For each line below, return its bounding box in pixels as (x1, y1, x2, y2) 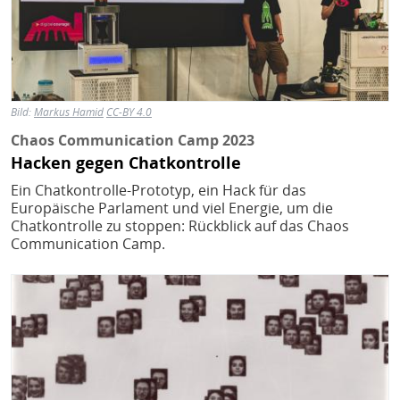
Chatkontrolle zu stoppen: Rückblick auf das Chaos (11, 216, 349, 237)
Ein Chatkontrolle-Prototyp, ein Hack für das (11, 180, 306, 201)
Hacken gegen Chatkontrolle (11, 152, 241, 174)
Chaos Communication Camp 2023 (11, 129, 254, 150)
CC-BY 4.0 (106, 104, 152, 120)
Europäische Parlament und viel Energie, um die (11, 198, 333, 219)
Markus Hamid (34, 104, 104, 120)
